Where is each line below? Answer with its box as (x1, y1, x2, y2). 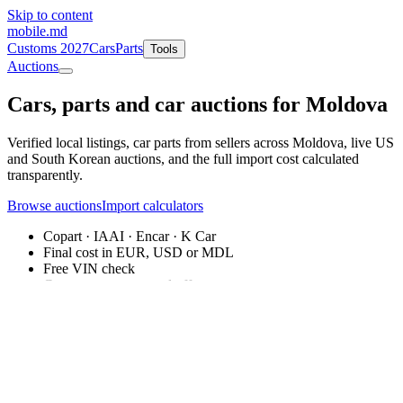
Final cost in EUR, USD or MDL (43, 244, 234, 260)
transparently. (7, 166, 83, 183)
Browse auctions (7, 197, 102, 213)
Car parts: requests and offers (43, 276, 208, 292)
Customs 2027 (7, 40, 89, 56)
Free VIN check (43, 260, 135, 276)
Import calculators (102, 197, 203, 213)
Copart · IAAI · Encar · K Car (43, 228, 216, 244)
